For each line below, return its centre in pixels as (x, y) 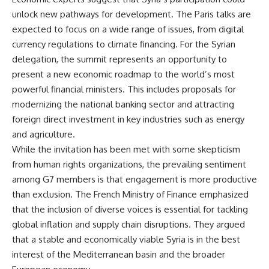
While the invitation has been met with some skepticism (126, 149)
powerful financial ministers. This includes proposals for (124, 89)
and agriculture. (44, 134)
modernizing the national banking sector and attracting (123, 104)
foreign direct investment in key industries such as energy (128, 119)
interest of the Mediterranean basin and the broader (119, 254)
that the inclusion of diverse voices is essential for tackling (130, 209)
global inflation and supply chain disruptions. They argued (128, 224)
